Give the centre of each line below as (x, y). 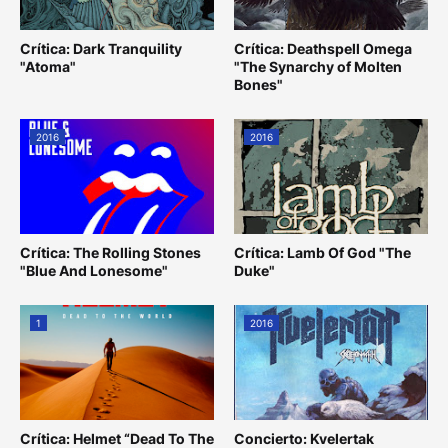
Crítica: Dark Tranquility (101, 48)
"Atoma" (48, 66)
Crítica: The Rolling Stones (110, 252)
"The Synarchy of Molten (318, 66)
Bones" (258, 84)
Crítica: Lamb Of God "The (322, 252)
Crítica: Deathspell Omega (323, 48)
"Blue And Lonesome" (94, 270)
